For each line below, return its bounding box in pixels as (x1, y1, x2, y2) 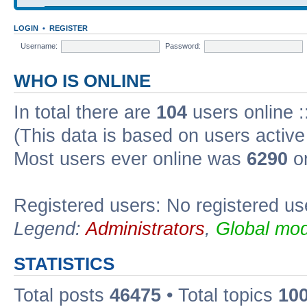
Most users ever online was (14, 149, 247, 170)
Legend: (14, 219, 86, 240)
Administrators (86, 219, 205, 240)
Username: (21, 41, 58, 50)
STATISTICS (14, 254, 114, 274)
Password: (165, 41, 201, 50)
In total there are (14, 102, 156, 123)
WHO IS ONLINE (14, 71, 151, 91)
